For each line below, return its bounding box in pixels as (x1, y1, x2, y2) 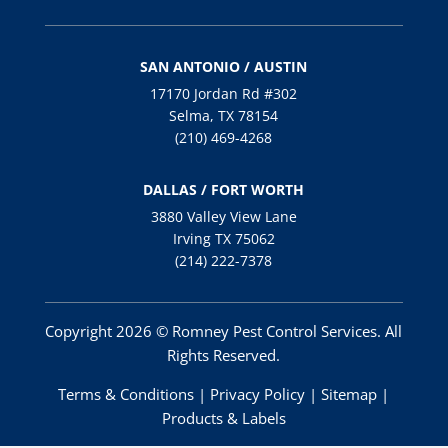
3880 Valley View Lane (150, 206, 297, 226)
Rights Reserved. (167, 344, 281, 365)
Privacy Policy (210, 383, 306, 404)
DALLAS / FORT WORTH (143, 179, 305, 199)
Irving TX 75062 (172, 228, 275, 248)
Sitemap (321, 383, 378, 404)
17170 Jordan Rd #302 (150, 83, 298, 103)
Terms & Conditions (58, 383, 195, 404)
